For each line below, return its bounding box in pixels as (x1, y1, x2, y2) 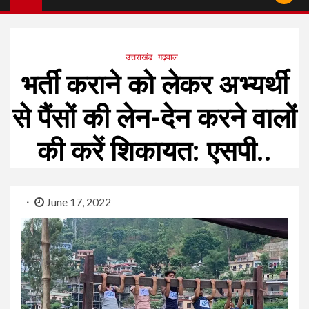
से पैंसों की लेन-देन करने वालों (12, 101, 297, 134)
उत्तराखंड (126, 51, 152, 62)
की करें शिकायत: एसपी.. (37, 134, 272, 168)
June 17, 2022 (44, 195, 111, 208)
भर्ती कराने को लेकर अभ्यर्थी (21, 68, 288, 101)
